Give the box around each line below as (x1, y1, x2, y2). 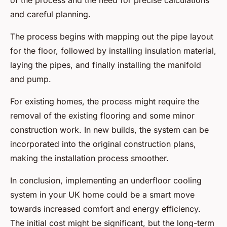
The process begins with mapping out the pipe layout (10, 31, 213, 42)
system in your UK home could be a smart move (10, 190, 195, 200)
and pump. (10, 74, 51, 85)
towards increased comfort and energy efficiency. (10, 204, 201, 214)
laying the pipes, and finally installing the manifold (10, 60, 201, 70)
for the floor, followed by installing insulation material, (10, 46, 216, 56)
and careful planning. (10, 9, 91, 20)
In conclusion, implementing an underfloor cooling (10, 175, 202, 186)
